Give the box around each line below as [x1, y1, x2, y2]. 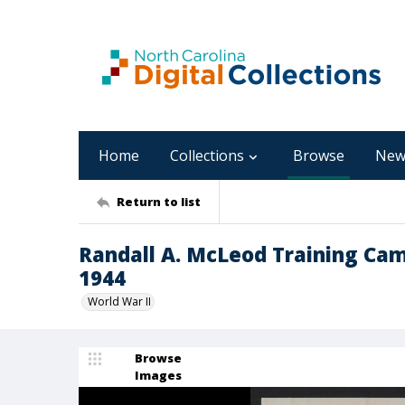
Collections [170, 146, 244, 165]
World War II [88, 294, 151, 309]
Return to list [117, 193, 201, 210]
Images [135, 367, 182, 383]
